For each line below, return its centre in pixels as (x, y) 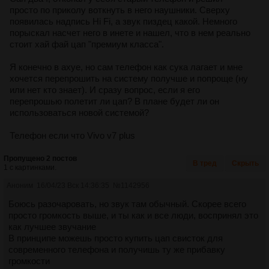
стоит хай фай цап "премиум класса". (87, 44)
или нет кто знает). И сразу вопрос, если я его (105, 89)
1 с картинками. (30, 167)
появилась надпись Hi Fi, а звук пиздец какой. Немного (123, 21)
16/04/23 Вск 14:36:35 (73, 185)
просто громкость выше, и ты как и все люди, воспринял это (133, 215)
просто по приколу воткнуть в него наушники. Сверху (120, 10)
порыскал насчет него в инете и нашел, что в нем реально (130, 32)
